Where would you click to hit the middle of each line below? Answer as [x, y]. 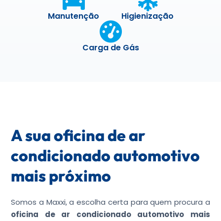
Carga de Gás [110, 48]
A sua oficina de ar [78, 135]
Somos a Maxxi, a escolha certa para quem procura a [110, 202]
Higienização [147, 16]
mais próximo [61, 176]
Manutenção [74, 16]
